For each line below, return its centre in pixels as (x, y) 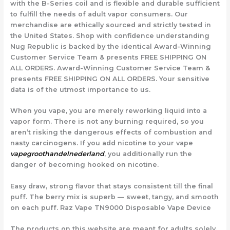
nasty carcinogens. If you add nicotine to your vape (101, 143)
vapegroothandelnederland (57, 154)
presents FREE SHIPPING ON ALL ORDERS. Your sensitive (110, 79)
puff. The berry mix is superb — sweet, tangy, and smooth (114, 197)
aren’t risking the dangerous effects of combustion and (111, 132)
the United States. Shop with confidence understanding (110, 35)
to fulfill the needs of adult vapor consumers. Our (99, 14)
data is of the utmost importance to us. (80, 89)
